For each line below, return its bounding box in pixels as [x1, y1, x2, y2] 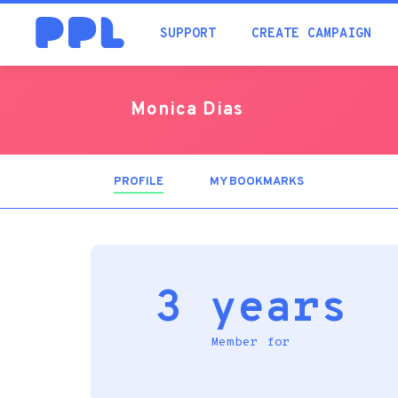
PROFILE [114, 175, 163, 189]
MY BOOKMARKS [210, 175, 304, 189]
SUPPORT [160, 26, 216, 43]
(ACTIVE [163, 175, 209, 189]
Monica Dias [131, 99, 243, 122]
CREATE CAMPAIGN [251, 26, 371, 43]
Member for [211, 335, 291, 350]
